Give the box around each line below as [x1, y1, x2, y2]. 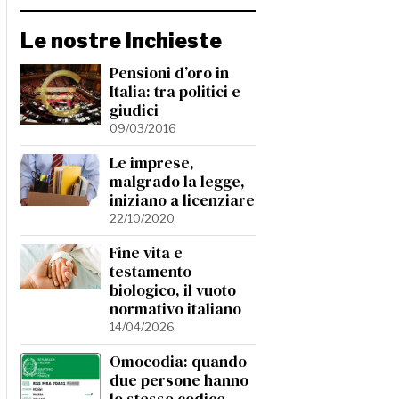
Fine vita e [110, 242, 183, 264]
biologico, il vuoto [110, 280, 236, 301]
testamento [110, 261, 191, 282]
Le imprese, [110, 152, 194, 174]
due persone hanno [110, 370, 248, 391]
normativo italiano [110, 298, 241, 320]
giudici [110, 100, 159, 121]
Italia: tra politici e [110, 81, 240, 102]
